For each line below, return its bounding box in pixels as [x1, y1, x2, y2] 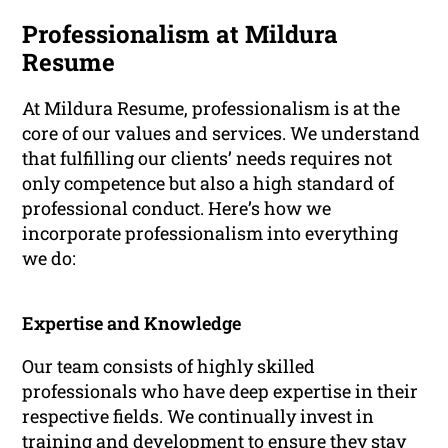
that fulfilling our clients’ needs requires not [22, 146, 393, 171]
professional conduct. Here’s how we [22, 196, 332, 221]
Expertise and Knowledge [22, 311, 242, 336]
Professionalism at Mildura [22, 18, 339, 51]
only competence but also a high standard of [22, 171, 395, 196]
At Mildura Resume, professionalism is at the [22, 96, 401, 121]
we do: [22, 246, 77, 271]
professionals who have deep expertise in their [22, 379, 419, 404]
